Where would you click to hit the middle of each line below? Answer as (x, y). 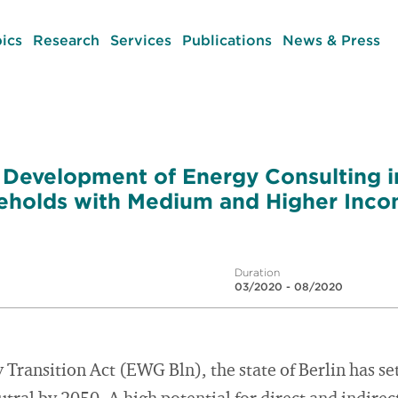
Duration (257, 272)
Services (140, 40)
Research (66, 40)
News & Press (331, 40)
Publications (227, 40)
